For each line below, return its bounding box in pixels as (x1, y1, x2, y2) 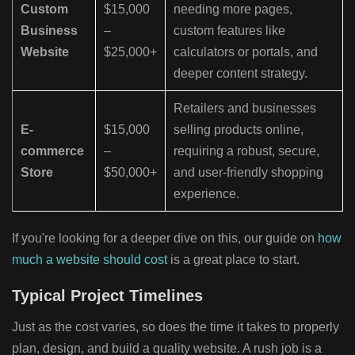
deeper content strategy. (174, 66, 307, 80)
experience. (174, 186, 239, 200)
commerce (21, 143, 84, 158)
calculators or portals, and (174, 44, 318, 59)
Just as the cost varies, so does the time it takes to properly (12, 319, 339, 334)
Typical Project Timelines (12, 286, 203, 304)
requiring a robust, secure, (174, 143, 319, 158)
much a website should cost (12, 252, 167, 266)
